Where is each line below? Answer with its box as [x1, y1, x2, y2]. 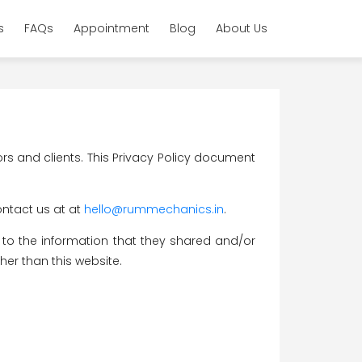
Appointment [74, 19, 149, 36]
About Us [216, 19, 267, 36]
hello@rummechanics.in [84, 201, 224, 217]
